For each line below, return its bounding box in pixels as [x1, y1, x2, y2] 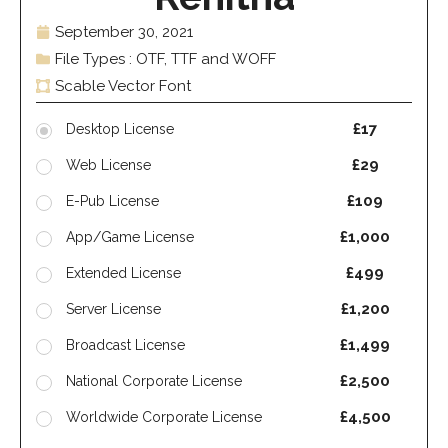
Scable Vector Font [55, 76, 191, 95]
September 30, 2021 [55, 22, 193, 41]
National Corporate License [66, 372, 242, 389]
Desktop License [66, 120, 174, 137]
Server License [66, 300, 161, 317]
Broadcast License [66, 336, 185, 353]
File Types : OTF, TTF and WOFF [55, 49, 276, 68]
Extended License [66, 264, 181, 281]
